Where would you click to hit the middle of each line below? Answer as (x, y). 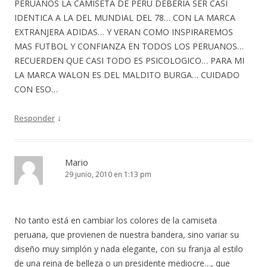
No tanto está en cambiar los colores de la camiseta (116, 220)
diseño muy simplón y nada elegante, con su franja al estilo (129, 249)
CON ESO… (36, 89)
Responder (35, 118)
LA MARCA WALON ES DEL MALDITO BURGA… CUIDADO (127, 75)
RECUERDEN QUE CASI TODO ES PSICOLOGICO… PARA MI (129, 60)
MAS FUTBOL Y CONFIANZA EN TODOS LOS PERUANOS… (129, 46)
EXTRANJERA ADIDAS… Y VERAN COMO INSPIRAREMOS (124, 32)
